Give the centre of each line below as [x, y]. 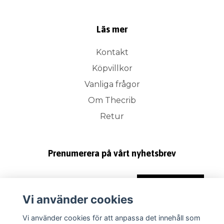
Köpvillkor [112, 68]
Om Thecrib [112, 100]
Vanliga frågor [112, 84]
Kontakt [112, 52]
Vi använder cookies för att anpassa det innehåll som [111, 217]
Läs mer [112, 29]
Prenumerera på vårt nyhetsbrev [112, 153]
